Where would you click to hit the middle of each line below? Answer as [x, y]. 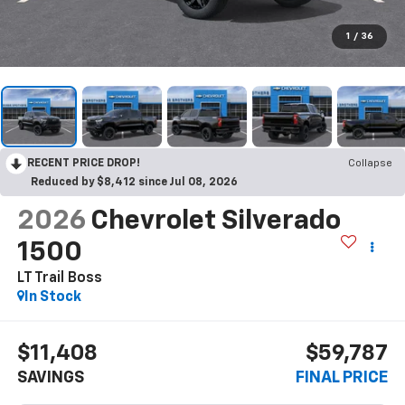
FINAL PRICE [342, 378]
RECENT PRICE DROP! [84, 163]
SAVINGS [50, 378]
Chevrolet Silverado [215, 221]
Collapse [370, 163]
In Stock [52, 297]
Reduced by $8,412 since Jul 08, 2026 [134, 182]
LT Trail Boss [59, 278]
